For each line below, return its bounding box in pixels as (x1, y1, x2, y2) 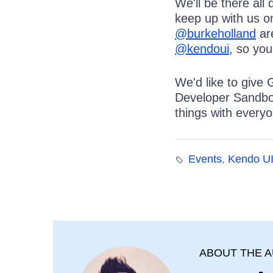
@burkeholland (175, 27, 256, 41)
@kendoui (175, 42, 229, 56)
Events (188, 153, 222, 166)
